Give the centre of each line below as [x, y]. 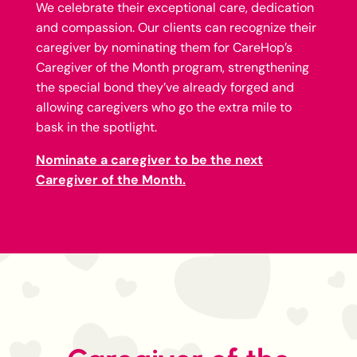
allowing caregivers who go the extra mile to [163, 107]
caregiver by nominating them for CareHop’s [164, 47]
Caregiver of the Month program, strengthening [172, 67]
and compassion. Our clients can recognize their [176, 27]
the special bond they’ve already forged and [165, 87]
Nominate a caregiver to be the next [149, 159]
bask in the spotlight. [96, 127]
